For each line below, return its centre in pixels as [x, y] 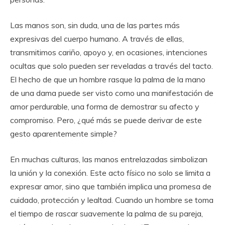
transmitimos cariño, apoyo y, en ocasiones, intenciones [109, 52]
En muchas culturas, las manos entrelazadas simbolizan [109, 159]
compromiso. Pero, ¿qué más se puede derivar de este [106, 120]
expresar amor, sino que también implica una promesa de [111, 186]
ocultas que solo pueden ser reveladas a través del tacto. [111, 66]
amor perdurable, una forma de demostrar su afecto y [105, 106]
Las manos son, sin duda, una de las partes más [95, 25]
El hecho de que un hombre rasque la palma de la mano [108, 79]
